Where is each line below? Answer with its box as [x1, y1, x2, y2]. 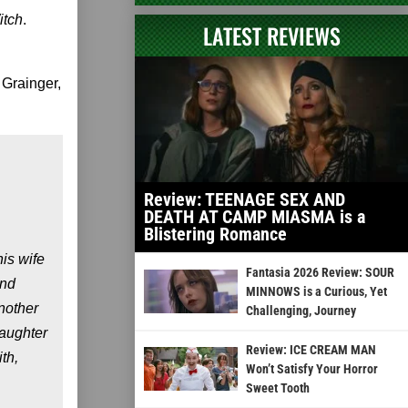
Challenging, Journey [245, 302, 356, 318]
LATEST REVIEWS [202, 18, 341, 52]
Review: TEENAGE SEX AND [144, 188, 345, 210]
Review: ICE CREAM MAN [245, 342, 376, 357]
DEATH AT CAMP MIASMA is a [144, 205, 365, 228]
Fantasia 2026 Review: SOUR [245, 264, 394, 280]
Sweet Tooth [245, 380, 310, 395]
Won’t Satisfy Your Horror [245, 361, 378, 376]
